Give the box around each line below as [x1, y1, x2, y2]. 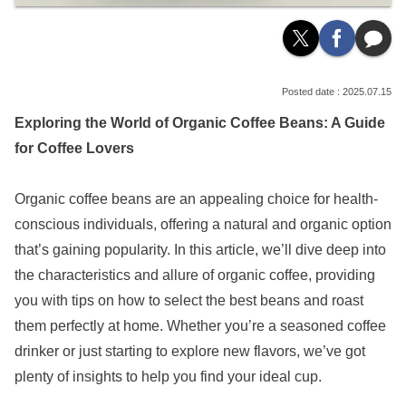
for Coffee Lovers [14, 140, 134, 156]
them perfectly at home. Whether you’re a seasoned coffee [14, 318, 386, 334]
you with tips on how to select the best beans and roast [14, 293, 363, 309]
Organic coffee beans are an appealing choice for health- [14, 191, 378, 208]
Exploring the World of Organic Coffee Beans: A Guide [14, 114, 385, 130]
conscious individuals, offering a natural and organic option [14, 217, 391, 233]
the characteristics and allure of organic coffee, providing [14, 267, 375, 284]
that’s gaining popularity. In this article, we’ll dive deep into [14, 242, 386, 258]
